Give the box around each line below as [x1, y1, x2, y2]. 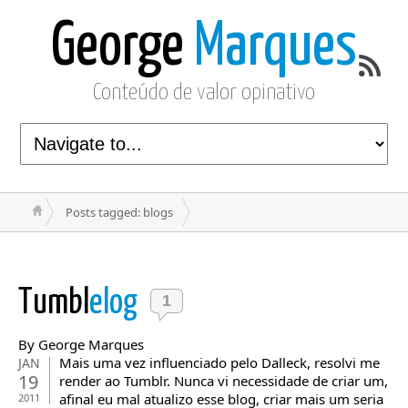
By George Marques [18, 335, 144, 353]
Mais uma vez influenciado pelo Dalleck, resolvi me [59, 353, 380, 372]
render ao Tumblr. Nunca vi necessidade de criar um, [59, 372, 388, 390]
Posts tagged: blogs [66, 204, 173, 220]
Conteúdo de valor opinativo [93, 82, 315, 104]
